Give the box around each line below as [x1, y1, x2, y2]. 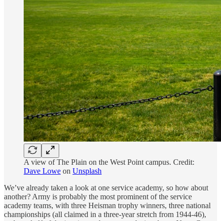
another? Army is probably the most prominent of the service [4, 192, 192, 201]
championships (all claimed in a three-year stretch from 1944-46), [4, 210, 206, 219]
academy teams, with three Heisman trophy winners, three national [4, 201, 211, 210]
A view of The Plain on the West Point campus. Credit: [24, 157, 194, 166]
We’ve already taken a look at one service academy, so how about [4, 183, 208, 192]
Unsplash [73, 166, 102, 175]
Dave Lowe [24, 166, 61, 175]
